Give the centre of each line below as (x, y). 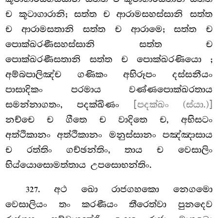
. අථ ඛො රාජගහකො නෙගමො (125, 189)
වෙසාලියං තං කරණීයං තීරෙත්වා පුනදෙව (109, 204)
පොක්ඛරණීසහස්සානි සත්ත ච (109, 44)
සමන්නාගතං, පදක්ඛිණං (69, 104)
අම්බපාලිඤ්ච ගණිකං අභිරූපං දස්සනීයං (109, 74)
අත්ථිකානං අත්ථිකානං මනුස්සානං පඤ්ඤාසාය (109, 135)
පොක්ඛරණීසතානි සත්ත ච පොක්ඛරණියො (108, 59)
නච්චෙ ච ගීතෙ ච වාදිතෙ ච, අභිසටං (109, 119)
